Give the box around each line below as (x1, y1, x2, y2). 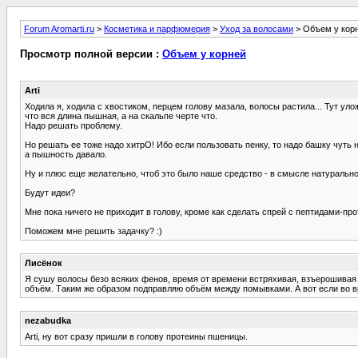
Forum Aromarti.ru (24, 24, 94, 34)
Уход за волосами (220, 24, 293, 34)
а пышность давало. (25, 149, 107, 159)
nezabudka (25, 315, 71, 325)
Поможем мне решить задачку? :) (25, 225, 162, 236)
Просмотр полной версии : (20, 48, 162, 61)
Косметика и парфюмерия (104, 24, 210, 34)
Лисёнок (25, 257, 62, 268)
